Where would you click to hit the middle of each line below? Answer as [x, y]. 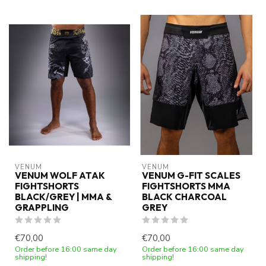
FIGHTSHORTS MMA [186, 186]
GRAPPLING [42, 207]
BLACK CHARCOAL [184, 197]
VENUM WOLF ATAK [60, 175]
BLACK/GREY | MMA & [63, 197]
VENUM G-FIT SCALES [191, 175]
